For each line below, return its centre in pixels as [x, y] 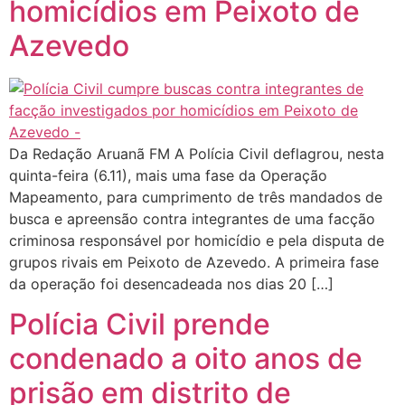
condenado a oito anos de [186, 359]
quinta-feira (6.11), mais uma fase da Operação [168, 176]
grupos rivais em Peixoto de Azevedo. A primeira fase [194, 263]
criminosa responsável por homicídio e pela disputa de [197, 241]
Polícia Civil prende [140, 325]
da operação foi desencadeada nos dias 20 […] [171, 284]
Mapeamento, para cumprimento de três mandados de [196, 198]
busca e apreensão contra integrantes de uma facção [192, 219]
